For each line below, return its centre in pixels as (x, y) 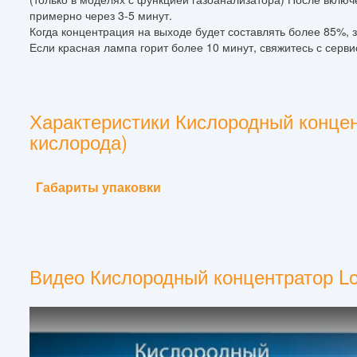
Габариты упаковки (98, 186)
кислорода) (78, 141)
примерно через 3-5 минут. (101, 15)
